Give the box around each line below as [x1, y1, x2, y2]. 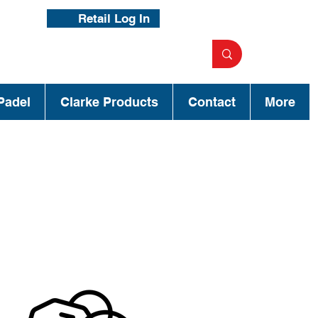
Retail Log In [78, 11, 150, 26]
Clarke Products [60, 94, 158, 110]
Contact [187, 94, 236, 110]
